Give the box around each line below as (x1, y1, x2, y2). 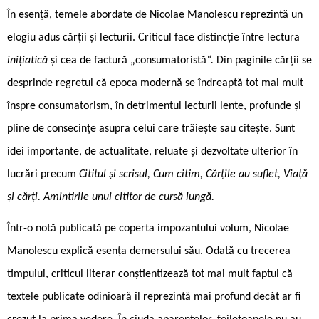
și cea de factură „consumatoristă (51, 54, 206, 66)
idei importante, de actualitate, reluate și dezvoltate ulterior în (7, 145, 298, 157)
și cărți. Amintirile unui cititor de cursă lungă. (7, 191, 214, 203)
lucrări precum (7, 168, 79, 180)
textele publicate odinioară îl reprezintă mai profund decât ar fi (7, 291, 300, 303)
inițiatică (7, 54, 51, 66)
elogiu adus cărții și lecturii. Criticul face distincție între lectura (7, 31, 300, 43)
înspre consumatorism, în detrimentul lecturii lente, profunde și (7, 100, 301, 112)
